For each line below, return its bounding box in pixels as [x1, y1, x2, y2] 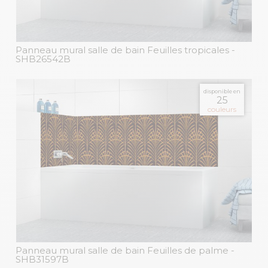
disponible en [203, 88, 240, 95]
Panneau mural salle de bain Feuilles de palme [16, 244, 229, 256]
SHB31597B [16, 253, 69, 265]
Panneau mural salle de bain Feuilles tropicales [16, 44, 229, 56]
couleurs [208, 105, 236, 114]
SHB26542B [16, 53, 71, 65]
